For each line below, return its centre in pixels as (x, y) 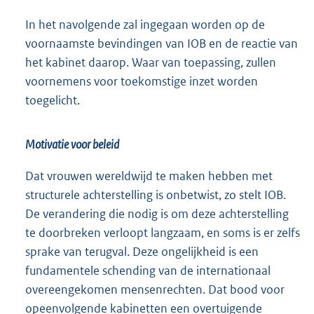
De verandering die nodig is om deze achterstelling (157, 213)
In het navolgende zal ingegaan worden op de (145, 24)
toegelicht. (53, 100)
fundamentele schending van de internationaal (148, 270)
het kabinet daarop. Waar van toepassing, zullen (151, 62)
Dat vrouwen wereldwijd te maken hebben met (149, 176)
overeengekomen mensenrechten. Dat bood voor (155, 289)
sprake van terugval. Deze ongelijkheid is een (142, 251)
